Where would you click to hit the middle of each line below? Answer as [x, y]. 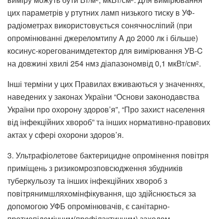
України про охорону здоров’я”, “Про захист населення [106, 109]
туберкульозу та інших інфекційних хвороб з [87, 180]
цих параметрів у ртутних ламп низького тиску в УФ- [101, 12]
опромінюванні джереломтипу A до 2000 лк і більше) [103, 38]
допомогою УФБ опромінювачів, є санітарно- [88, 206]
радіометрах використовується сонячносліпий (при [100, 25]
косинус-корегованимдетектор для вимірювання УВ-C [105, 50]
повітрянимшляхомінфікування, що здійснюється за [102, 193]
